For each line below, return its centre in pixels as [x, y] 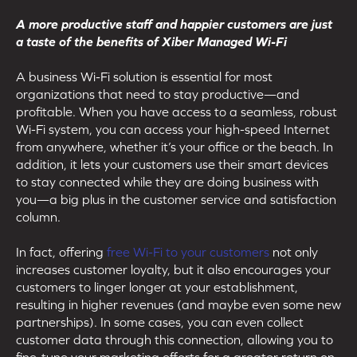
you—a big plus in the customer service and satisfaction [176, 199]
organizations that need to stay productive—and [158, 94]
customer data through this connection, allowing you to [175, 339]
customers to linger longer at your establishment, [157, 286]
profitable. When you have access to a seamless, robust [177, 111]
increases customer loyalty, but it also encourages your [173, 269]
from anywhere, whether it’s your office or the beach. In [175, 146]
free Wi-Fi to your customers [188, 251]
